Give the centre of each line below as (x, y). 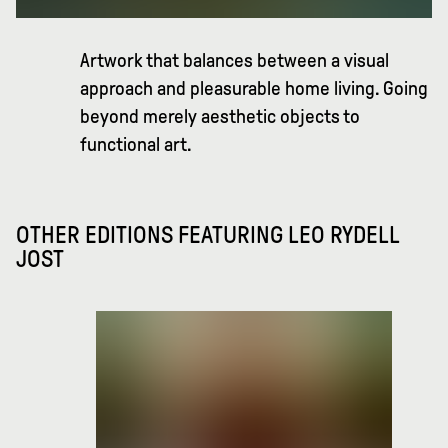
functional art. (136, 145)
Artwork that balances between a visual (234, 61)
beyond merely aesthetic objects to (220, 117)
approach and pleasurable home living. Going (254, 89)
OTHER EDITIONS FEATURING (152, 235)
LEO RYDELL (343, 235)
